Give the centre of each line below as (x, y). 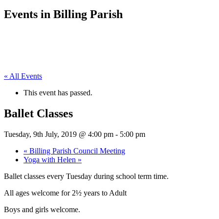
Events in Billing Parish (63, 14)
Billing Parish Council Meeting (76, 151)
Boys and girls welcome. (42, 209)
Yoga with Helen (51, 159)
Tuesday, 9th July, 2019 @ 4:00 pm (59, 134)
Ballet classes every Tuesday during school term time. (86, 176)
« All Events (23, 76)
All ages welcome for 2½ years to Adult (65, 193)
